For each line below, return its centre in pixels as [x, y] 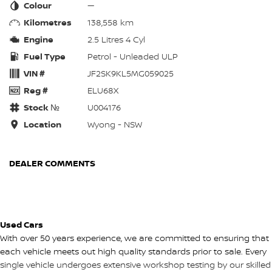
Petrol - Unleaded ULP [133, 56]
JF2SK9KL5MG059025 [131, 73]
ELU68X [103, 90]
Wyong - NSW [115, 124]
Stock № [42, 107]
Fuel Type [45, 56]
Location [42, 124]
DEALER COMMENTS [52, 163]
